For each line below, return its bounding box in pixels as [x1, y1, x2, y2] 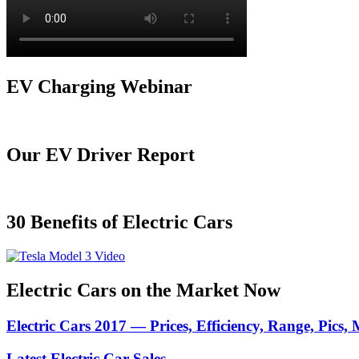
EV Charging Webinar [6, 75, 192, 97]
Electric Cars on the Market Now [6, 280, 280, 301]
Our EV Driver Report [6, 143, 195, 165]
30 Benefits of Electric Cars [6, 212, 232, 233]
